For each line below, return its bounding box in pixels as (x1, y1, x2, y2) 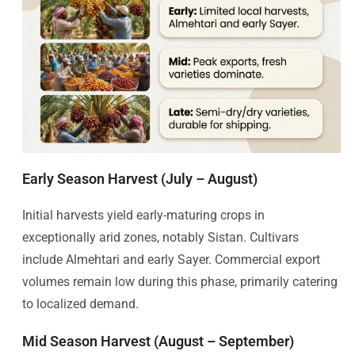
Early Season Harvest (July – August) (22, 170, 258, 187)
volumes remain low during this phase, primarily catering (22, 273, 338, 289)
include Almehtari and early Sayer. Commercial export (22, 251, 320, 267)
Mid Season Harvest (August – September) (22, 332, 294, 349)
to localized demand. (22, 296, 139, 311)
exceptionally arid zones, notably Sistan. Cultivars (22, 229, 299, 245)
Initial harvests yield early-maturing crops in (22, 207, 265, 223)
